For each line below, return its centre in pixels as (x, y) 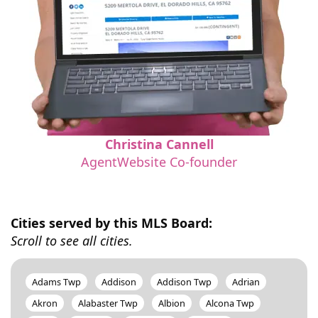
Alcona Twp (230, 303)
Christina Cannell (159, 144)
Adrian (246, 282)
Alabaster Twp (108, 303)
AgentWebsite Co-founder (159, 162)
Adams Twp (56, 282)
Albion (172, 303)
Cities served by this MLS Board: (111, 223)
